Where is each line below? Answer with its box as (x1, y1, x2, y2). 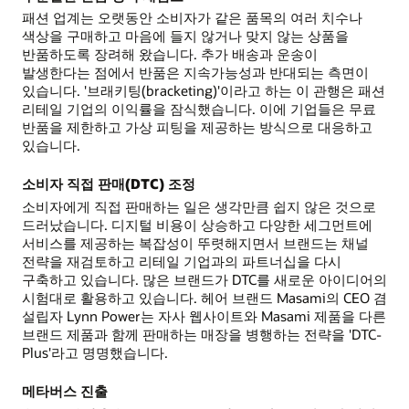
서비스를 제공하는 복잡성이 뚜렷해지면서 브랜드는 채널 (22, 234, 369, 253)
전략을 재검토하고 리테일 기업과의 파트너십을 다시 (22, 252, 341, 271)
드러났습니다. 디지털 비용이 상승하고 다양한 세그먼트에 (22, 215, 372, 235)
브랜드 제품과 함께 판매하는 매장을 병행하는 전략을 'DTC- (22, 325, 382, 344)
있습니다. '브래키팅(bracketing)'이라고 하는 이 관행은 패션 (22, 81, 385, 100)
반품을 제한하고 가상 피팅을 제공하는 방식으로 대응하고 (22, 118, 372, 137)
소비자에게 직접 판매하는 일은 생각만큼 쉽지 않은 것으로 (22, 197, 376, 216)
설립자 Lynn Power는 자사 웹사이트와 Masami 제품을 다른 (22, 307, 386, 326)
